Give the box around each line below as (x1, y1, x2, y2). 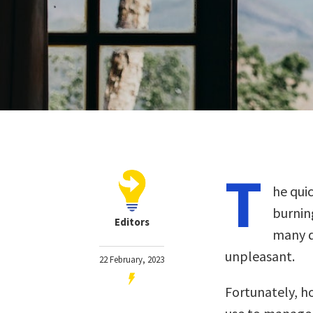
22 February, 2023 (99, 254, 164, 265)
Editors (114, 215, 150, 228)
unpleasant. (225, 247, 295, 265)
